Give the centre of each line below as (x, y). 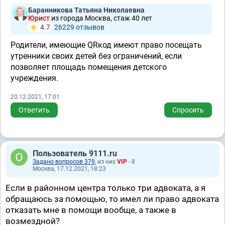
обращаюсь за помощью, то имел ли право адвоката (112, 199)
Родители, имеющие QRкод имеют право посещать (106, 45)
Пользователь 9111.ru (75, 153)
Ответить (34, 110)
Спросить (188, 110)
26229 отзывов (79, 27)
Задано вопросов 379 (64, 162)
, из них (106, 162)
